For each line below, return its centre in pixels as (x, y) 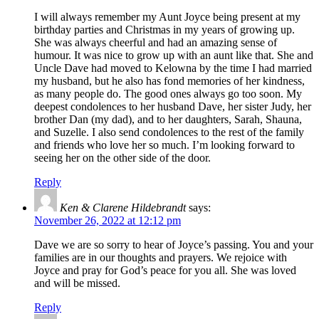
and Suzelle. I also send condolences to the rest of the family (169, 132)
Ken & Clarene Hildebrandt (123, 208)
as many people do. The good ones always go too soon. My (168, 94)
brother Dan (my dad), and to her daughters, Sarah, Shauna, (168, 120)
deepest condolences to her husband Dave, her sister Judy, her (173, 107)
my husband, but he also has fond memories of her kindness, (169, 81)
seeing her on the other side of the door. (122, 158)
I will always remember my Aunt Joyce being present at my (167, 17)
